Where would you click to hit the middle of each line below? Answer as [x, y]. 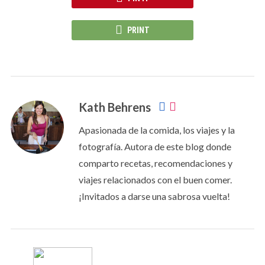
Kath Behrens [114, 107]
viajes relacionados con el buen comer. [155, 180]
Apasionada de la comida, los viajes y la [156, 130]
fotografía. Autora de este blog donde [155, 146]
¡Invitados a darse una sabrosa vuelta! [154, 196]
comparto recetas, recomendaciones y [155, 163]
